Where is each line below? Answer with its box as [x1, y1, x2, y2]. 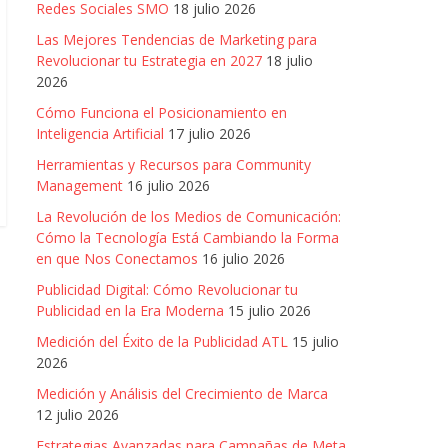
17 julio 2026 [168, 124, 251, 143]
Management [36, 176, 123, 195]
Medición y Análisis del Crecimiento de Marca [36, 384, 328, 403]
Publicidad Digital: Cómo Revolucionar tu [36, 280, 298, 299]
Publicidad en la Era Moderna [36, 301, 224, 320]
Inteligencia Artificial [36, 124, 164, 143]
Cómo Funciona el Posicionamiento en [36, 103, 287, 122]
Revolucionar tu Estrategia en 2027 [36, 51, 262, 70]
